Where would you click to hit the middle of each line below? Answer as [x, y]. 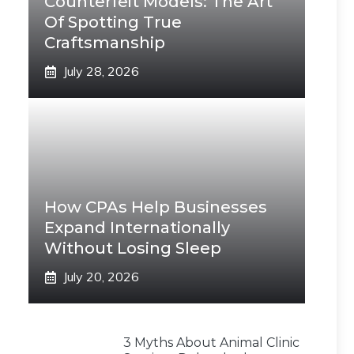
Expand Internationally [137, 228]
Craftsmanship [105, 43]
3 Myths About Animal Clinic [211, 343]
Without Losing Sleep [133, 249]
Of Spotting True [113, 23]
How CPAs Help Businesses [156, 207]
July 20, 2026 [101, 277]
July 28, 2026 [101, 72]
